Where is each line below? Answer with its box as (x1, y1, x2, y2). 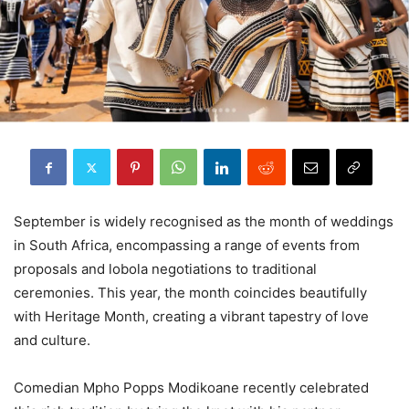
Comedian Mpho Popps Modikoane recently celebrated (14, 379, 369, 397)
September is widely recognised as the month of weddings (14, 213, 393, 231)
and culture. (14, 331, 90, 350)
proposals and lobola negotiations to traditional (14, 260, 317, 278)
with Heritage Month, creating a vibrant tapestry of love (14, 308, 369, 326)
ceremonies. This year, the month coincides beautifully (14, 284, 367, 302)
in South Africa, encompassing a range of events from (14, 236, 360, 255)
